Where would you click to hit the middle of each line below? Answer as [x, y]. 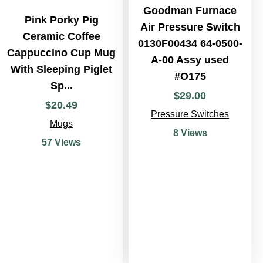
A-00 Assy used [190, 60]
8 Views [190, 133]
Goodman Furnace [190, 11]
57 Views [61, 143]
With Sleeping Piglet [61, 70]
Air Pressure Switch [190, 27]
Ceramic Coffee [61, 37]
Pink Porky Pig [61, 20]
